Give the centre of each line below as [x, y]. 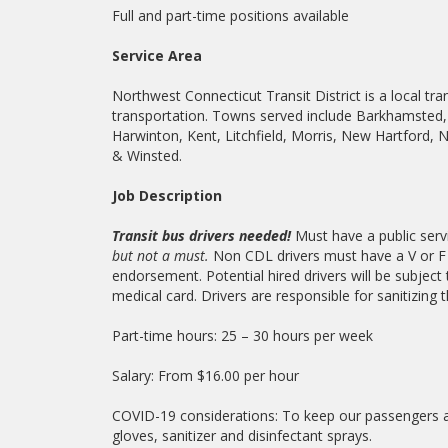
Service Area [159, 55]
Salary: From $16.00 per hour [205, 375]
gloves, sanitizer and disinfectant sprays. [242, 435]
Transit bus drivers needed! [203, 235]
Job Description [167, 195]
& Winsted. [147, 155]
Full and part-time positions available [230, 15]
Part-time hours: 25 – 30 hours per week [242, 335]
